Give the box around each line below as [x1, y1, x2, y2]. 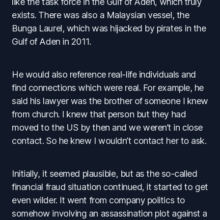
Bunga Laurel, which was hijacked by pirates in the [12, 23, 206, 34]
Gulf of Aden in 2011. [12, 36, 91, 47]
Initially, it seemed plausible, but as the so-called [12, 168, 197, 179]
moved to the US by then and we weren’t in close [12, 122, 203, 133]
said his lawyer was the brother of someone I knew [12, 96, 208, 107]
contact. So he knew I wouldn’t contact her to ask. [12, 136, 207, 146]
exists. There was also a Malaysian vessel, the [12, 10, 190, 21]
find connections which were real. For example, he [12, 82, 204, 93]
